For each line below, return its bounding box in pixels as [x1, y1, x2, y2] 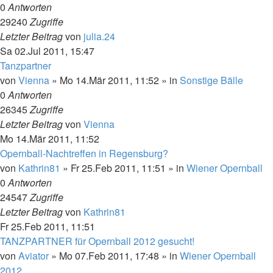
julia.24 [83, 29, 115, 43]
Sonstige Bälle [180, 73, 243, 87]
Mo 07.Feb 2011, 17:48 [59, 249, 159, 263]
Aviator [18, 249, 49, 263]
